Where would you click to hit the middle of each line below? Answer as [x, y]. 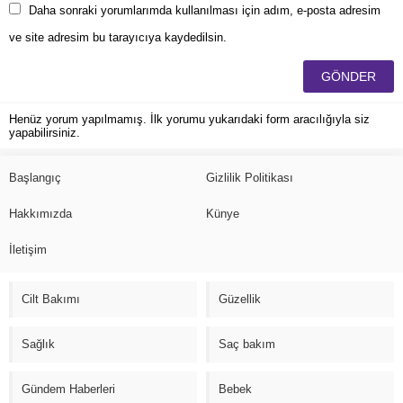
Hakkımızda [40, 213]
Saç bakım [247, 344]
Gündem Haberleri [68, 389]
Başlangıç [35, 177]
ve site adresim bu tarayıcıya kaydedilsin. [118, 37]
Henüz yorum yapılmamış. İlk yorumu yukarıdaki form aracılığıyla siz [189, 119]
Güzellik [240, 299]
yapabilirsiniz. [45, 132]
